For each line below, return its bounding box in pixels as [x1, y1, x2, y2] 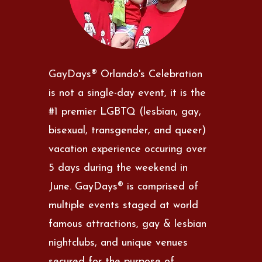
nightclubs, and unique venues [49, 237, 188, 249]
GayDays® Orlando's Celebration [49, 68, 203, 80]
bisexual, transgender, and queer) [49, 125, 206, 136]
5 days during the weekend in [49, 162, 188, 174]
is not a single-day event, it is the [49, 87, 206, 99]
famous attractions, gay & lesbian [49, 218, 207, 230]
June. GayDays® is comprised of [49, 181, 199, 192]
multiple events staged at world [49, 199, 199, 211]
